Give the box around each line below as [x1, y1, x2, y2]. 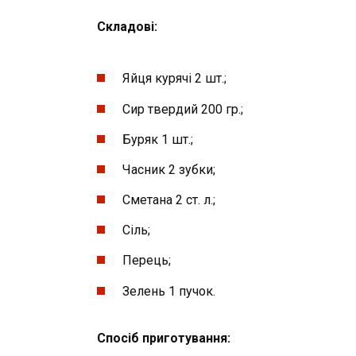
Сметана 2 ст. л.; [122, 192, 215, 208]
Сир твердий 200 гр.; [122, 101, 243, 117]
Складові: [97, 18, 157, 34]
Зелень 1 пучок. [122, 283, 215, 299]
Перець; [122, 253, 171, 269]
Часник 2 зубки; [122, 161, 215, 177]
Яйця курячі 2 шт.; [122, 71, 226, 87]
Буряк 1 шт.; [122, 131, 193, 147]
